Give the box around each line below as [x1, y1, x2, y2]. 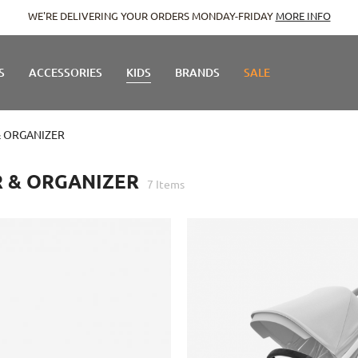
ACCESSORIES [29, 65, 102, 80]
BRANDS [175, 65, 220, 80]
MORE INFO [275, 9, 331, 22]
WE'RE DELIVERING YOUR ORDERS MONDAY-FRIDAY [27, 9, 276, 22]
